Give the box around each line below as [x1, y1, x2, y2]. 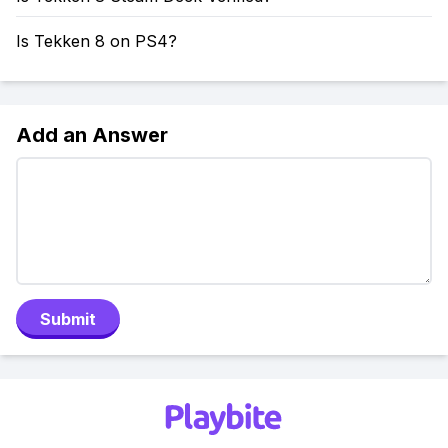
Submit [40, 309, 96, 329]
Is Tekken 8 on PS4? [16, 31, 177, 51]
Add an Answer [16, 123, 168, 147]
